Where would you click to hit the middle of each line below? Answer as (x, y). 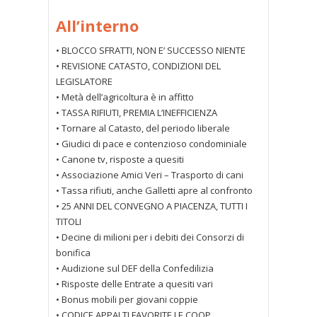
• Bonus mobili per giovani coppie (127, 300)
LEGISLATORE (84, 82)
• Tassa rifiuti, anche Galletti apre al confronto (154, 191)
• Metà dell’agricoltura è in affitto (125, 97)
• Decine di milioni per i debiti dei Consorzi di (150, 237)
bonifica (73, 253)
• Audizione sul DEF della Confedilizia (135, 269)
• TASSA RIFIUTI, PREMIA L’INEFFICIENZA (137, 113)
